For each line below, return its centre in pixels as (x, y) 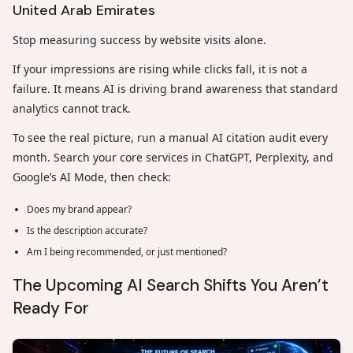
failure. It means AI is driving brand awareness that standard (175, 88)
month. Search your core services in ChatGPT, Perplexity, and (173, 157)
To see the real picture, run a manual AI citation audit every (170, 137)
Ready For (51, 308)
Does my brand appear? (79, 209)
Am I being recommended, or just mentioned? (127, 251)
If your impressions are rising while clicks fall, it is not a (160, 69)
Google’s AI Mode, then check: (92, 176)
